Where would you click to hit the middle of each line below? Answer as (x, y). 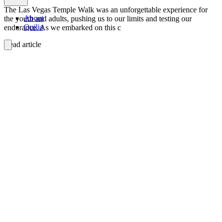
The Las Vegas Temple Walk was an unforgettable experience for (106, 9)
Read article (23, 44)
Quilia (33, 27)
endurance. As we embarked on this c (62, 27)
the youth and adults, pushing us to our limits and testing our (98, 18)
